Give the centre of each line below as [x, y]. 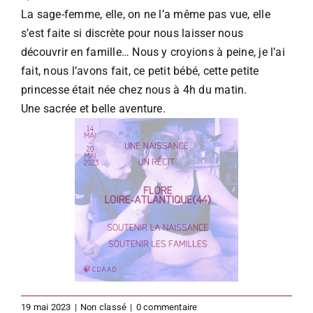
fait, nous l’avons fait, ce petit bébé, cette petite [140, 71]
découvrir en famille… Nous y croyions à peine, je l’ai [153, 52]
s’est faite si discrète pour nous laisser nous [132, 33]
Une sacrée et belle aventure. [93, 108]
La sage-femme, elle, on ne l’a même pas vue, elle [146, 14]
